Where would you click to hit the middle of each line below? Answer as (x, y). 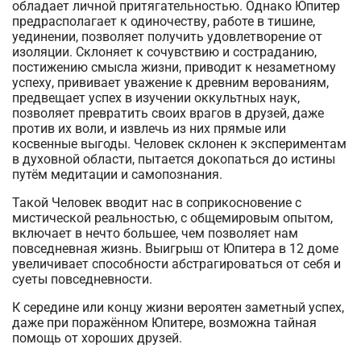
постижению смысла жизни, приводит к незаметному (174, 67)
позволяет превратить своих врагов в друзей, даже (168, 113)
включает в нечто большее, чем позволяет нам (155, 233)
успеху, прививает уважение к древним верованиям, (170, 83)
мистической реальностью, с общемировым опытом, (172, 218)
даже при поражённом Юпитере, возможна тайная (164, 323)
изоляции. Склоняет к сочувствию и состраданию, (164, 52)
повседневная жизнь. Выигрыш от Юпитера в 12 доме (175, 249)
